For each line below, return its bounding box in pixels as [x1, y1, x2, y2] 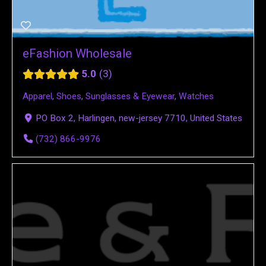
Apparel [23, 90, 52, 102]
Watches [179, 90, 214, 102]
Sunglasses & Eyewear [85, 90, 175, 102]
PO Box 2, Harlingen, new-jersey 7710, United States [36, 112, 243, 123]
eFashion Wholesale [23, 46, 132, 61]
